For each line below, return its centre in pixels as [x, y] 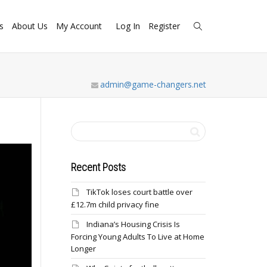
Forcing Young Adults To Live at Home [137, 237]
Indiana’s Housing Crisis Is [133, 224]
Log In [128, 26]
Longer [83, 249]
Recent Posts [98, 167]
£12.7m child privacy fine [115, 204]
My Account [80, 26]
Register [165, 26]
